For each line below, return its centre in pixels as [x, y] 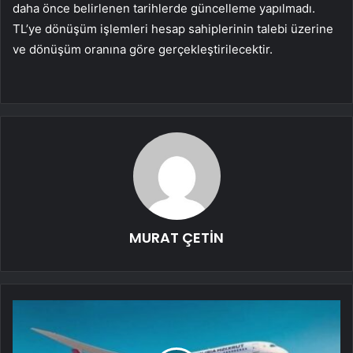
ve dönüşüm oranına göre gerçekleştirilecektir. [143, 50]
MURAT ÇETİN [176, 238]
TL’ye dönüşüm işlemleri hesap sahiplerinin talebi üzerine [173, 29]
